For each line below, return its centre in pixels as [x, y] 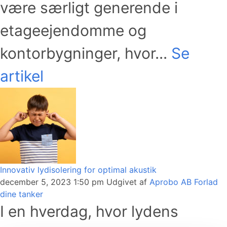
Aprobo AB [171, 182]
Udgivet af [128, 182]
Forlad [206, 182]
